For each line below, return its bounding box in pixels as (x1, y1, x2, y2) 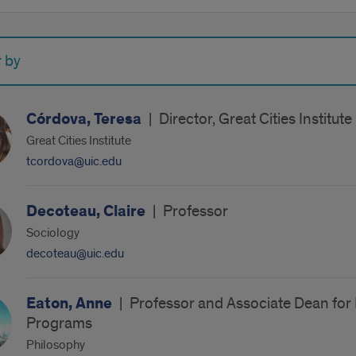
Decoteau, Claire (25, 201, 149, 222)
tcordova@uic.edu (25, 153, 122, 169)
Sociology (25, 225, 79, 241)
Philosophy (25, 337, 85, 353)
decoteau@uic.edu (25, 246, 124, 261)
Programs (25, 314, 92, 333)
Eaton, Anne (25, 293, 115, 314)
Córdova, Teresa (25, 109, 145, 130)
